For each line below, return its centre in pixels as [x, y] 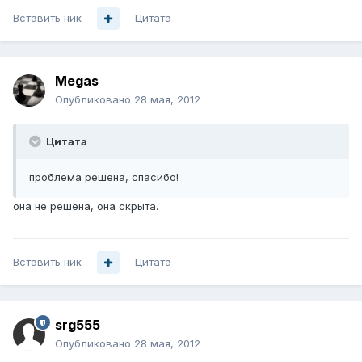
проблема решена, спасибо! [104, 177]
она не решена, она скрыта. [86, 206]
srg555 [78, 325]
